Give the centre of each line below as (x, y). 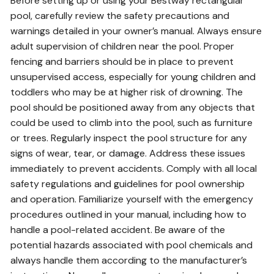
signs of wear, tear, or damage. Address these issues (128, 153)
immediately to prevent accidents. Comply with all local (134, 168)
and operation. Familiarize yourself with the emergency (132, 199)
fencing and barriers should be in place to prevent (122, 61)
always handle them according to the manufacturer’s (129, 260)
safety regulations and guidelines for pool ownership (128, 184)
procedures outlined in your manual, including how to (129, 214)
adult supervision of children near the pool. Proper (123, 46)
